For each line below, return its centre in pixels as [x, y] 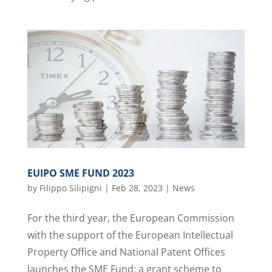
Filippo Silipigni [70, 188]
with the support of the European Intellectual [130, 235]
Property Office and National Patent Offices [126, 252]
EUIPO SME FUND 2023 [80, 173]
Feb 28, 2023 [137, 188]
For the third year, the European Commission [131, 218]
